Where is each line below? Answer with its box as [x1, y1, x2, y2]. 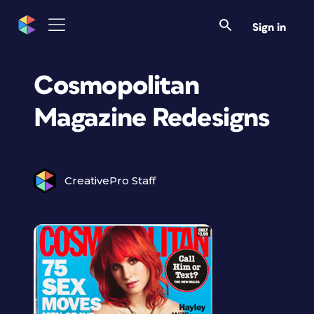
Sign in [252, 21, 286, 33]
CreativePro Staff [64, 174, 156, 187]
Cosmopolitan [34, 72, 200, 100]
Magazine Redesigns [34, 104, 270, 132]
